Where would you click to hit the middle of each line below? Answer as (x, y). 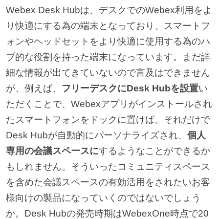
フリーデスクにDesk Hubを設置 (130, 88)
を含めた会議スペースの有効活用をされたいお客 (108, 182)
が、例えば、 (33, 88)
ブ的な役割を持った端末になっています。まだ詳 (108, 57)
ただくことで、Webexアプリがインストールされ (109, 104)
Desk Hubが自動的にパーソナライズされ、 (96, 135)
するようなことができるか (154, 151)
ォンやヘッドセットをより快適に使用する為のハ (108, 41)
